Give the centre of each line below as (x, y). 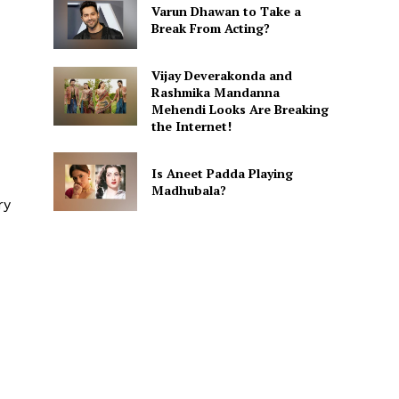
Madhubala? (188, 190)
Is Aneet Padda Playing (222, 173)
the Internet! (191, 126)
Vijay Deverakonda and (221, 76)
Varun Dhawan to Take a (226, 12)
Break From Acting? (210, 28)
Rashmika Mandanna (215, 93)
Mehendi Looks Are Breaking (240, 110)
